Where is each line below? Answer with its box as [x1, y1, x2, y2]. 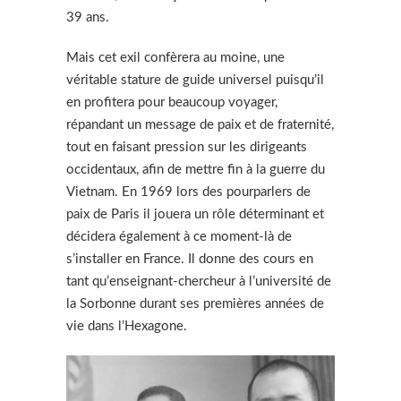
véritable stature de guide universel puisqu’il [66, 73, 324, 87]
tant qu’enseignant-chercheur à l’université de [66, 274, 331, 288]
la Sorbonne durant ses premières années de [66, 296, 324, 311]
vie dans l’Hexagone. [66, 319, 191, 333]
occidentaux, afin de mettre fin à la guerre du [66, 162, 325, 176]
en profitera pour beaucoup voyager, [66, 95, 277, 109]
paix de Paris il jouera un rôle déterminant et [66, 207, 324, 221]
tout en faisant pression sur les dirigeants [66, 140, 307, 154]
